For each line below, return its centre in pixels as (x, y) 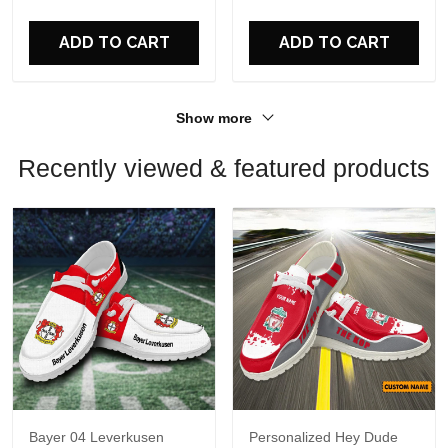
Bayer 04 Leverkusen (96, 437)
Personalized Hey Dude (323, 437)
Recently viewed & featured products (224, 168)
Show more (216, 118)
